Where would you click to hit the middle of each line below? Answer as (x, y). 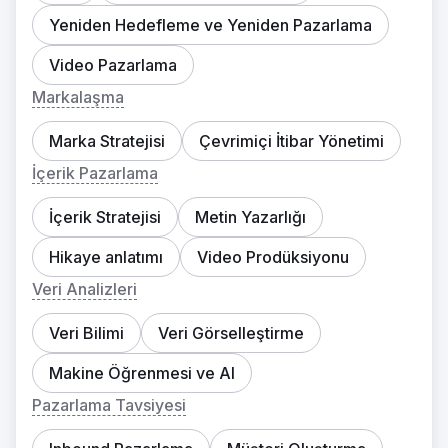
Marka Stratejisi (107, 141)
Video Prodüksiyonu (273, 257)
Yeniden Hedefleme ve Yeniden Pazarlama (210, 25)
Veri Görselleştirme (231, 333)
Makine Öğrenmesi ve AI (142, 373)
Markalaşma (78, 97)
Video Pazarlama (113, 65)
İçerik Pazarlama (95, 173)
